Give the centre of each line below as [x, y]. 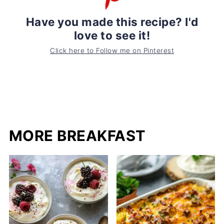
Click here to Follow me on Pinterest [112, 51]
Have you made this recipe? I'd [112, 21]
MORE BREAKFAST [77, 136]
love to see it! [112, 35]
